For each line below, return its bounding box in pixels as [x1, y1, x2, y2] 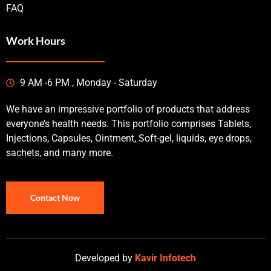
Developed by [75, 252, 132, 264]
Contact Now [30, 192, 80, 203]
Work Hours [6, 33, 65, 47]
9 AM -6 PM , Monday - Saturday [19, 77, 157, 89]
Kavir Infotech [135, 252, 196, 264]
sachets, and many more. [6, 147, 113, 159]
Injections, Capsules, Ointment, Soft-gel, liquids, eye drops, [6, 132, 252, 145]
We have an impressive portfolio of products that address [6, 103, 250, 116]
